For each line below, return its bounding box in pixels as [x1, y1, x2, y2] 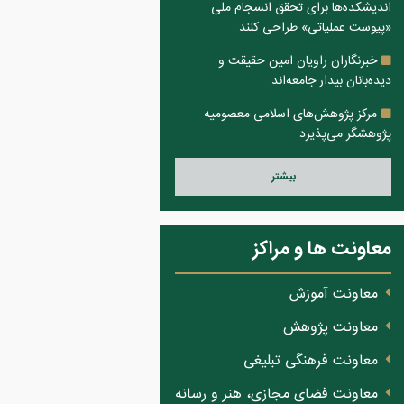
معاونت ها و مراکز [252, 234, 391, 265]
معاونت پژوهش [283, 316, 378, 340]
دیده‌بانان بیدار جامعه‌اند [271, 70, 391, 92]
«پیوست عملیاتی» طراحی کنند [239, 17, 391, 39]
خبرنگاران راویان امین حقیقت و [218, 50, 377, 72]
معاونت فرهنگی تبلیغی [243, 349, 378, 373]
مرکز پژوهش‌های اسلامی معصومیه [204, 104, 377, 125]
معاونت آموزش [289, 282, 378, 307]
